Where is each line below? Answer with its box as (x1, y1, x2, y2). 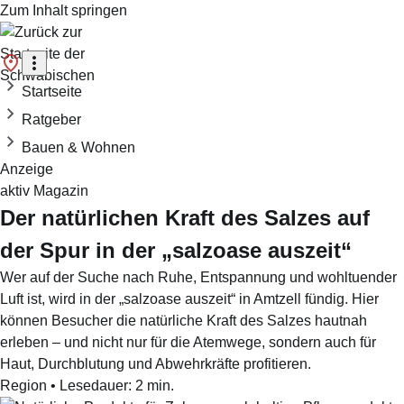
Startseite (22, 84, 82, 99)
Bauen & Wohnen (22, 140, 135, 155)
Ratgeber (22, 112, 81, 127)
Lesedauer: (56, 378, 135, 393)
